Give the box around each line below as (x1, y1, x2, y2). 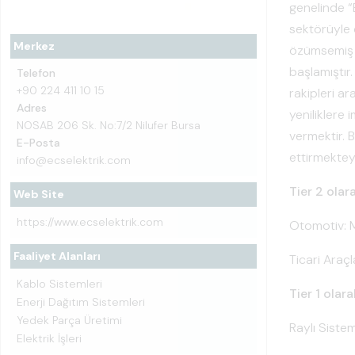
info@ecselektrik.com (17, 153, 131, 167)
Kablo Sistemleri (17, 277, 102, 291)
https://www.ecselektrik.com (17, 215, 163, 229)
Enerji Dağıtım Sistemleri (17, 295, 145, 309)
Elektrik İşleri (17, 331, 82, 345)
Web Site (13, 187, 64, 201)
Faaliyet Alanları (13, 249, 101, 263)
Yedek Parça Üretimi (17, 313, 122, 327)
